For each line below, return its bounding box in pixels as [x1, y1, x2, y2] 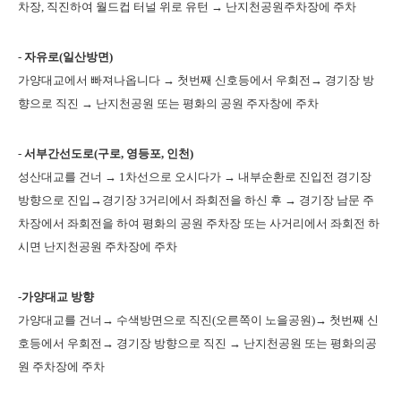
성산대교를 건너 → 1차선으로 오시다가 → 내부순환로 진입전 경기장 [18, 170, 371, 183]
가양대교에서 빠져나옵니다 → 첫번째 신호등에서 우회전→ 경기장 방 [18, 73, 374, 87]
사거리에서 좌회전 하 [269, 217, 380, 230]
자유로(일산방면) [24, 50, 113, 64]
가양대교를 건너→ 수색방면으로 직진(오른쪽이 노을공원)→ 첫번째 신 [18, 313, 379, 327]
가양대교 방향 [21, 290, 94, 303]
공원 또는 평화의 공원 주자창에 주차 [131, 97, 319, 110]
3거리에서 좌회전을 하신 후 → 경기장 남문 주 [140, 193, 374, 207]
